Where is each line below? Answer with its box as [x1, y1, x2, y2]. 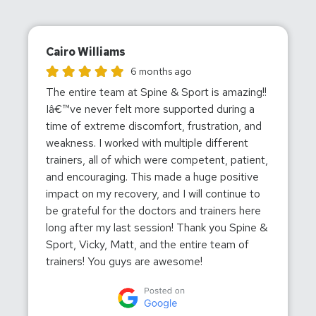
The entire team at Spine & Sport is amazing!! [46, 84, 267, 99]
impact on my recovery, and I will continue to [46, 186, 260, 201]
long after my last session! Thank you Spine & [46, 219, 267, 235]
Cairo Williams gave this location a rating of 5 [45, 63, 243, 77]
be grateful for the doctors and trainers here [46, 202, 261, 218]
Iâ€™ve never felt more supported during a [46, 101, 255, 116]
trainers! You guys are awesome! [46, 253, 202, 269]
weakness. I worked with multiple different [46, 135, 248, 150]
